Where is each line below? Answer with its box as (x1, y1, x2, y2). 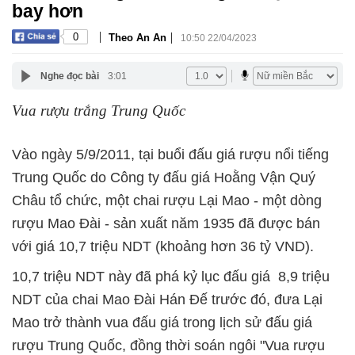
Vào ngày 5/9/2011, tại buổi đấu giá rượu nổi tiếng (12, 147, 329, 162)
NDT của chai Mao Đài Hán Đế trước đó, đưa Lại (12, 292, 323, 307)
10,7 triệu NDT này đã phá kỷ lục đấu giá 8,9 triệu (12, 269, 330, 284)
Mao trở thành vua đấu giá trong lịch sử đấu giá (12, 315, 312, 330)
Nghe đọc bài (40, 70, 99, 82)
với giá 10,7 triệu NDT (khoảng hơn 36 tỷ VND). (12, 239, 314, 254)
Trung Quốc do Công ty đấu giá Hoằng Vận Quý (12, 170, 315, 185)
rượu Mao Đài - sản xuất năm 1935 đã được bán (12, 216, 320, 231)
